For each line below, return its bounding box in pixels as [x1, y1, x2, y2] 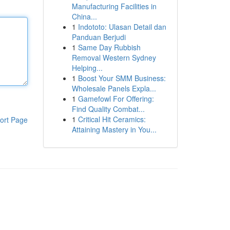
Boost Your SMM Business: [78, 73, 166, 83]
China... [71, 11, 97, 22]
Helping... [71, 63, 103, 73]
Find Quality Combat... [71, 104, 145, 114]
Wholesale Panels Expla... [71, 83, 156, 93]
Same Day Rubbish [78, 42, 141, 52]
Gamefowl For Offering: [78, 93, 154, 104]
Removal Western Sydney [71, 52, 156, 63]
